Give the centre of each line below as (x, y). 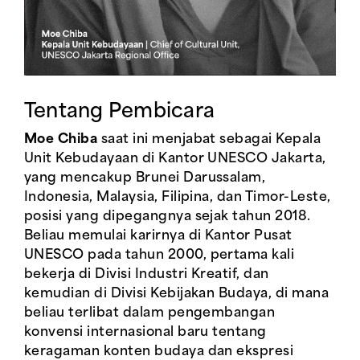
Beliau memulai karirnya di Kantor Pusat (158, 236)
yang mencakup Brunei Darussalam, (145, 178)
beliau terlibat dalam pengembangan (150, 313)
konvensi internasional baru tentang (145, 333)
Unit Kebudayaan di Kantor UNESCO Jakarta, (175, 159)
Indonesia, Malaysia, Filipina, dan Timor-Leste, (178, 198)
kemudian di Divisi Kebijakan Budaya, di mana (177, 294)
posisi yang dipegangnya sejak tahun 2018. (168, 217)
